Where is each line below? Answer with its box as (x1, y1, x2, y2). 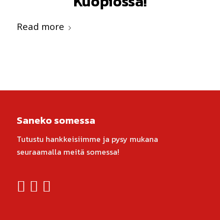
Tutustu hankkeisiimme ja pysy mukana (16, 133, 158, 145)
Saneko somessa (16, 113, 95, 128)
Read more (16, 20, 64, 32)
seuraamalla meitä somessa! (16, 145, 119, 158)
